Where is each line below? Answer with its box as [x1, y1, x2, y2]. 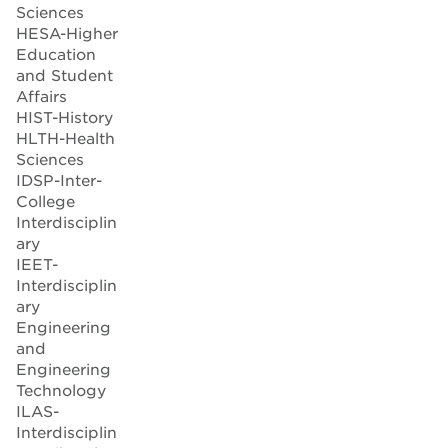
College [16, 192, 75, 211]
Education [16, 45, 96, 64]
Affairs [16, 87, 67, 106]
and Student [16, 66, 113, 85]
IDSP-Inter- [16, 171, 102, 190]
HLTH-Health [16, 129, 115, 148]
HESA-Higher [16, 24, 118, 43]
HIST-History [16, 108, 113, 127]
